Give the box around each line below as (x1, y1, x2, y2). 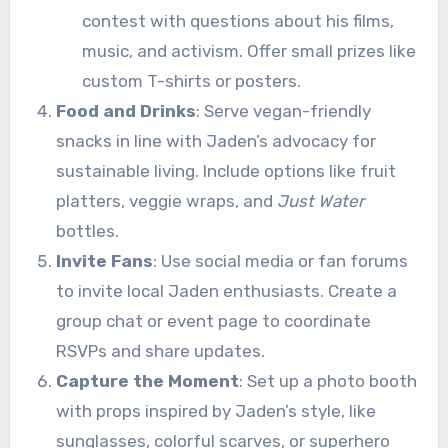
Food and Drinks (55, 100, 196, 121)
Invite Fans (55, 250, 153, 271)
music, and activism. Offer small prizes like (81, 40, 416, 61)
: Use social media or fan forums (152, 250, 408, 271)
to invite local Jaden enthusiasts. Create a (55, 280, 397, 301)
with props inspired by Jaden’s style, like (55, 400, 376, 421)
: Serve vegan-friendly (195, 100, 371, 121)
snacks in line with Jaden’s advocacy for (55, 130, 376, 151)
